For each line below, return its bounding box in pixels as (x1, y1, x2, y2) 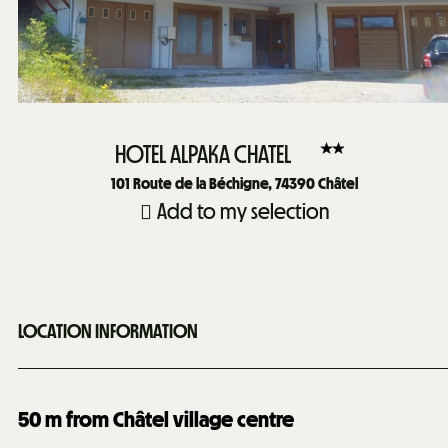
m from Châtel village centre (45, 405, 294, 433)
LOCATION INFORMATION (18, 319, 198, 344)
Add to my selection (156, 198, 329, 225)
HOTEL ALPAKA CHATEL (114, 139, 291, 169)
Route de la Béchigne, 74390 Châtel (132, 174, 358, 193)
